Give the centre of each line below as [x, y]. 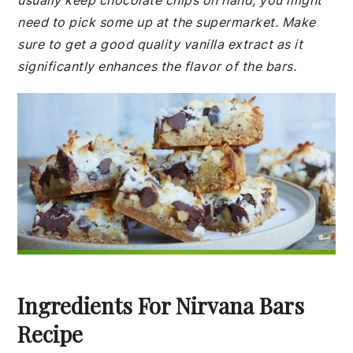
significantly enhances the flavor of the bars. [157, 66]
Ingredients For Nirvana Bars [161, 305]
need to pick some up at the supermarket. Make [167, 22]
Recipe [50, 333]
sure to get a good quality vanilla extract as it [160, 44]
